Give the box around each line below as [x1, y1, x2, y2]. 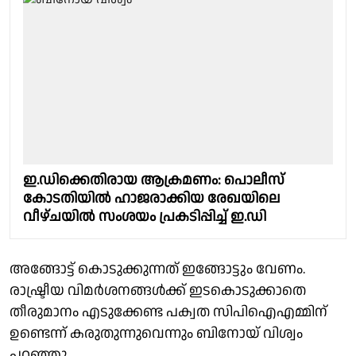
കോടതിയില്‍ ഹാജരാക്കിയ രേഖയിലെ [23, 188, 280, 208]
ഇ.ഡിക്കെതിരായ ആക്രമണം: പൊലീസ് [23, 169, 284, 190]
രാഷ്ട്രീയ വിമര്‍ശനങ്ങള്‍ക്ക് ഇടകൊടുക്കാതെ [10, 280, 306, 300]
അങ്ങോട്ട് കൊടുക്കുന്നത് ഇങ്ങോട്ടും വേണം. [10, 258, 305, 279]
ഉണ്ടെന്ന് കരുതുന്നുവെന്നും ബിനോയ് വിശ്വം [10, 323, 303, 343]
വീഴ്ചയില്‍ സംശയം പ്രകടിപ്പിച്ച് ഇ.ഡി [23, 206, 266, 226]
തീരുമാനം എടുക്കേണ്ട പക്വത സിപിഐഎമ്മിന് [10, 301, 327, 322]
